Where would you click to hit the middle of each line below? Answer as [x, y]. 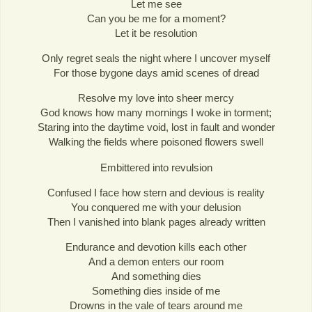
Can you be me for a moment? [156, 19]
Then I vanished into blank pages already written [156, 221]
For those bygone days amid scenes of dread [156, 73]
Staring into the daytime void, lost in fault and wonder [156, 127]
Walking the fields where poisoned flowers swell [156, 142]
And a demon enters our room [156, 261]
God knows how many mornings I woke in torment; [156, 113]
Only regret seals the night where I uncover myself [156, 58]
